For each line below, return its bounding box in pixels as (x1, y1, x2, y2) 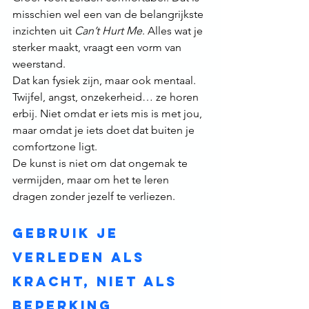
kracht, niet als (12, 273, 183, 290)
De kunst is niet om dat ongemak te (12, 157, 190, 170)
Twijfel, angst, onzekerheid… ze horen (12, 90, 201, 104)
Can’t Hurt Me (74, 24, 142, 38)
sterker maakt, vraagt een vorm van (12, 41, 184, 54)
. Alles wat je (142, 24, 206, 38)
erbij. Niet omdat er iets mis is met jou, (12, 107, 205, 121)
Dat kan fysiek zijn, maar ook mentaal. (12, 74, 199, 88)
